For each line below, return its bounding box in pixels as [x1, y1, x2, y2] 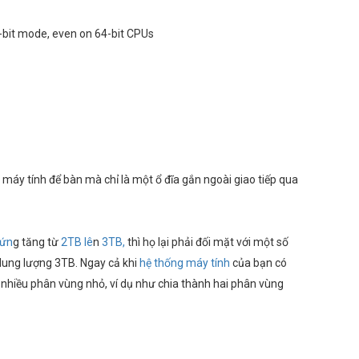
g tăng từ [13, 236, 61, 248]
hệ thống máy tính [139, 256, 230, 269]
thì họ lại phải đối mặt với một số [125, 236, 288, 248]
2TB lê [61, 236, 93, 248]
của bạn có [230, 256, 287, 269]
